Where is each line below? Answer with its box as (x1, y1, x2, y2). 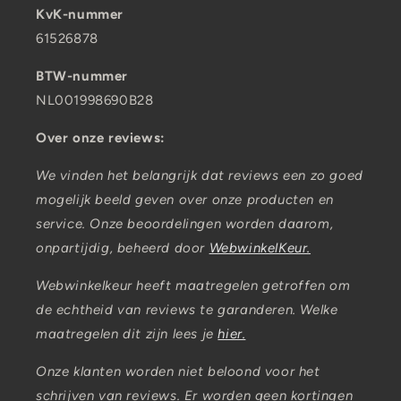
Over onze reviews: (36, 130, 166, 146)
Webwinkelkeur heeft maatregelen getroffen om (36, 277, 351, 294)
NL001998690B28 (36, 92, 154, 108)
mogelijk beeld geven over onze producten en (36, 192, 334, 208)
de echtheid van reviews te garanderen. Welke (36, 302, 338, 318)
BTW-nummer (36, 68, 128, 84)
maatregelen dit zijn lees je (36, 326, 218, 342)
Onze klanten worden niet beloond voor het (36, 363, 320, 380)
